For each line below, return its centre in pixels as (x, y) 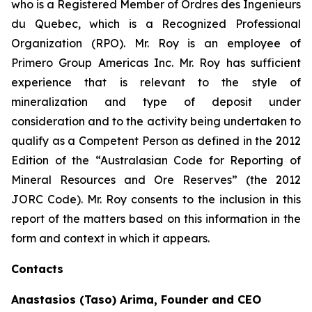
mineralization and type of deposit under (156, 101)
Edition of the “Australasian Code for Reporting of (156, 160)
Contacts (37, 268)
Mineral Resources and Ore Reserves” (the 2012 (156, 179)
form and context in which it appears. (110, 238)
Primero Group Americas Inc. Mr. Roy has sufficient (156, 62)
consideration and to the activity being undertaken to (156, 121)
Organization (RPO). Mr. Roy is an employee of (156, 43)
